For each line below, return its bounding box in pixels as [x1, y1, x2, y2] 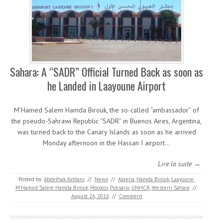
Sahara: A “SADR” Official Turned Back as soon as [10, 64, 203, 80]
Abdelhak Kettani [44, 176, 85, 183]
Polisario [110, 184, 129, 192]
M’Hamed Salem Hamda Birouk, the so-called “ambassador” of [14, 106, 199, 115]
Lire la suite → [158, 159, 201, 169]
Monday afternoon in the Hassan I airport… [43, 138, 170, 148]
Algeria [118, 176, 134, 183]
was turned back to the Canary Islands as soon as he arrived [17, 127, 196, 137]
